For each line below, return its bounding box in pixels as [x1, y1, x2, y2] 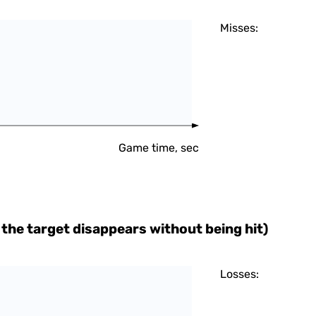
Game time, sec [119, 141, 200, 154]
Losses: [220, 267, 260, 281]
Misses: [220, 21, 259, 35]
